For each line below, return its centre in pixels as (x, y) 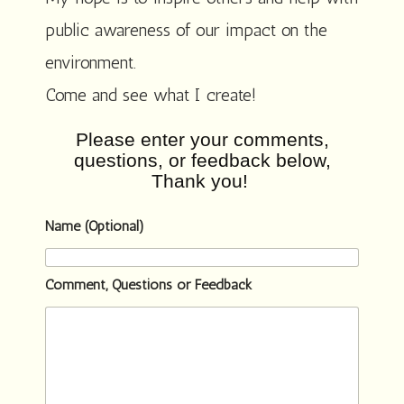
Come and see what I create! (151, 95)
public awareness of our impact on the (186, 30)
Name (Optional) (95, 226)
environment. (91, 62)
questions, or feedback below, (202, 160)
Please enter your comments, (202, 139)
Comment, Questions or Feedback (148, 285)
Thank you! (202, 181)
